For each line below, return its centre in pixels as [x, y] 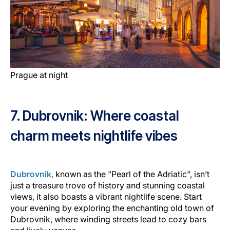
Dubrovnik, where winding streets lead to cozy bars [108, 219]
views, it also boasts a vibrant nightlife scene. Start [106, 196]
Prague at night [39, 75]
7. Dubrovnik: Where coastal [95, 116]
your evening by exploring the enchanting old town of [112, 208]
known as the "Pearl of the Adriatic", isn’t [132, 174]
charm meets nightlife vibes [95, 136]
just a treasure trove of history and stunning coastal [108, 185]
